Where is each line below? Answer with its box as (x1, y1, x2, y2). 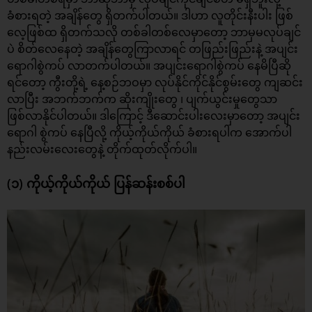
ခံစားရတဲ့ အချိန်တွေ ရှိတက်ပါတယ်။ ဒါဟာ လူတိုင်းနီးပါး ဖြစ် (7, 8, 293, 24)
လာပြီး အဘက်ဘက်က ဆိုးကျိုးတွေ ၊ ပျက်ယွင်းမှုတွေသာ (7, 91, 277, 107)
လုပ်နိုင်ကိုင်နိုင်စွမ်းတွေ (155, 75, 261, 91)
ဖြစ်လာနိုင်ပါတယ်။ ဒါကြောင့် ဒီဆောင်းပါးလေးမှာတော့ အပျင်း (7, 108, 300, 124)
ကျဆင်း (261, 75, 303, 91)
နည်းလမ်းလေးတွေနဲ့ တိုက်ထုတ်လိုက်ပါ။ (7, 141, 197, 157)
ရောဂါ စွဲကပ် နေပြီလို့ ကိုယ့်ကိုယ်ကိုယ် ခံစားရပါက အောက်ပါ (7, 125, 292, 141)
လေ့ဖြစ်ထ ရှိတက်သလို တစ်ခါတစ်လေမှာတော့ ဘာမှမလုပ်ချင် (7, 24, 301, 40)
